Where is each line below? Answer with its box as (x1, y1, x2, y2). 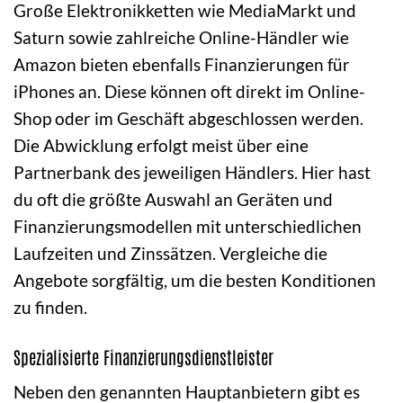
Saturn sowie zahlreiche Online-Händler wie (13, 26, 349, 48)
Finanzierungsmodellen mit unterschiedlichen (13, 215, 362, 237)
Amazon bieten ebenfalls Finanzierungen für (13, 53, 350, 75)
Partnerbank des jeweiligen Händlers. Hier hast (13, 161, 371, 183)
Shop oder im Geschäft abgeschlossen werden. (13, 107, 363, 129)
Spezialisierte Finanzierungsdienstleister (13, 345, 273, 368)
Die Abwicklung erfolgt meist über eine (13, 134, 309, 156)
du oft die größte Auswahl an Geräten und (13, 188, 333, 210)
